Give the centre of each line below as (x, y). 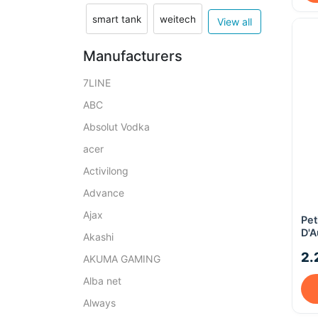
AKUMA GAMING (122, 259)
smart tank (117, 19)
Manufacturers (133, 56)
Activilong (106, 171)
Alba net (102, 281)
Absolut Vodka (116, 127)
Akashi (98, 237)
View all (235, 22)
